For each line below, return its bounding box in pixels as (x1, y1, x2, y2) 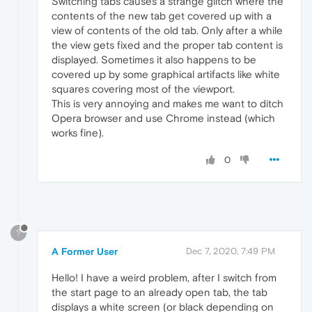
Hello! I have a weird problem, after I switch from (52, 272, 276, 284)
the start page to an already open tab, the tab (52, 286, 267, 299)
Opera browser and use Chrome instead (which (52, 112, 275, 125)
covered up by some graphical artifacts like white (52, 68, 280, 81)
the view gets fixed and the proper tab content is (52, 39, 283, 52)
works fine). (52, 127, 104, 139)
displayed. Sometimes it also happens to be (52, 54, 256, 66)
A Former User (52, 246, 118, 258)
